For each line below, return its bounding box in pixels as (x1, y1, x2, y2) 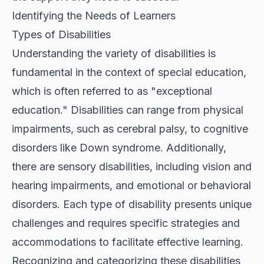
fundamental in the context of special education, (12, 66, 246, 79)
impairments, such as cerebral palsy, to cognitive (12, 123, 248, 136)
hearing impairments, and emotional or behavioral (12, 179, 251, 192)
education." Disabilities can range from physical (12, 104, 243, 117)
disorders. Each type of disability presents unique (12, 198, 252, 211)
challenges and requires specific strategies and (12, 217, 240, 230)
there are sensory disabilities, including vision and (12, 160, 252, 173)
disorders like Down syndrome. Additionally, (12, 141, 226, 154)
